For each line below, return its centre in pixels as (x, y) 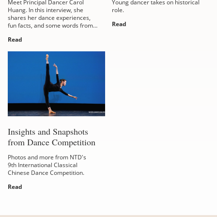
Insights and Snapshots (48, 132)
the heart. (21, 33)
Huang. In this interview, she (46, 10)
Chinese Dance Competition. (46, 173)
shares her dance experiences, (49, 18)
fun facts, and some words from (50, 25)
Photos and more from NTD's (47, 157)
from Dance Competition (52, 142)
